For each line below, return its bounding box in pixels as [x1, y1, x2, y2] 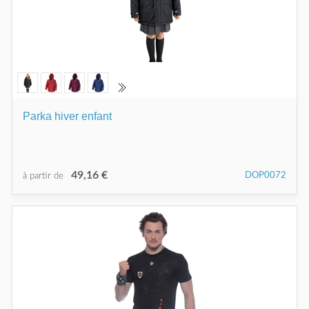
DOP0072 [245, 170, 286, 180]
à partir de [23, 171, 66, 181]
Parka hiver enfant [23, 110, 112, 122]
